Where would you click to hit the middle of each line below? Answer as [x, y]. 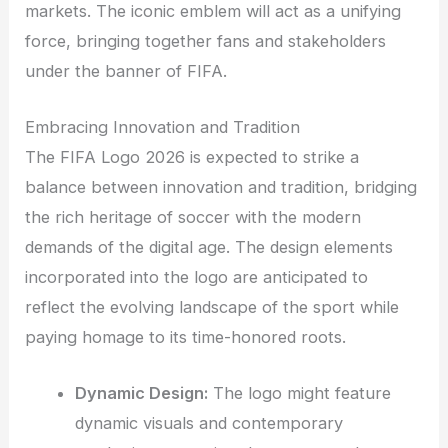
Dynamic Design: [141, 393]
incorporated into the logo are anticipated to [197, 276]
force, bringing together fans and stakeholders [206, 40]
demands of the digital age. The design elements [209, 246]
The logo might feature [299, 393]
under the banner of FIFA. [126, 70]
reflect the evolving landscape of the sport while [212, 306]
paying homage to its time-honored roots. [186, 336]
